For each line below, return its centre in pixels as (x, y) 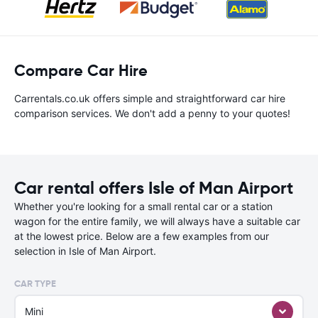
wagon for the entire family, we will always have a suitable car (157, 221)
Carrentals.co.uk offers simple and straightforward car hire (150, 98)
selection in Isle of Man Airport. (85, 251)
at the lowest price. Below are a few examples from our (142, 236)
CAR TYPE (35, 284)
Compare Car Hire (81, 71)
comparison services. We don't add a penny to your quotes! (152, 113)
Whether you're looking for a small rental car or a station (143, 206)
